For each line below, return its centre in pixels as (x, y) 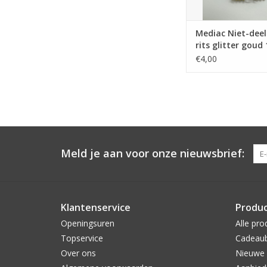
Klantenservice (96, 207)
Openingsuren (88, 223)
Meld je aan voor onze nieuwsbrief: (153, 153)
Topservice (82, 238)
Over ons (78, 253)
